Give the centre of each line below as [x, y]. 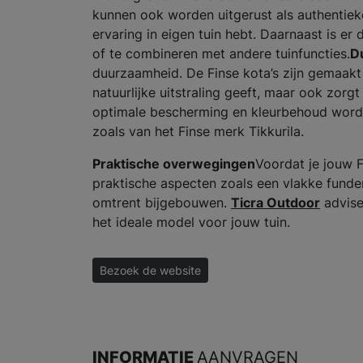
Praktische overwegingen [174, 164]
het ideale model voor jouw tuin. [191, 222]
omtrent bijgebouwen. [162, 203]
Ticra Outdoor [275, 203]
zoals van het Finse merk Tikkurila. [200, 132]
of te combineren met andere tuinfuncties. [221, 54]
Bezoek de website [150, 271]
